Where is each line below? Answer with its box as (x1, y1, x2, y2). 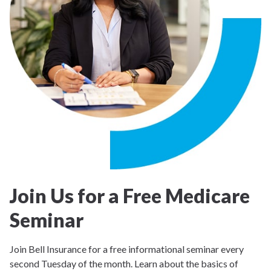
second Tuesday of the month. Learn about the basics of (10, 258, 238, 269)
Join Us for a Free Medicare (10, 184, 250, 207)
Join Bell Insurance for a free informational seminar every (10, 243, 244, 255)
